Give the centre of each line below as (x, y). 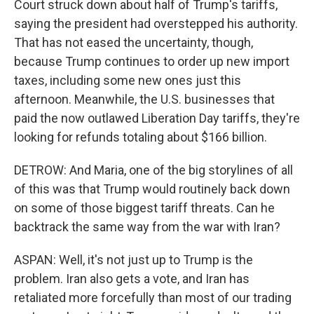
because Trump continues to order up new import (152, 62)
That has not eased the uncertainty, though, (134, 43)
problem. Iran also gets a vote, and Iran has (132, 279)
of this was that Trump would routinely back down (152, 189)
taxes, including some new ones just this (128, 81)
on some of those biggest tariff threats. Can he (144, 208)
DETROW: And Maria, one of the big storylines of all (153, 170)
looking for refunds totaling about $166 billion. (141, 137)
